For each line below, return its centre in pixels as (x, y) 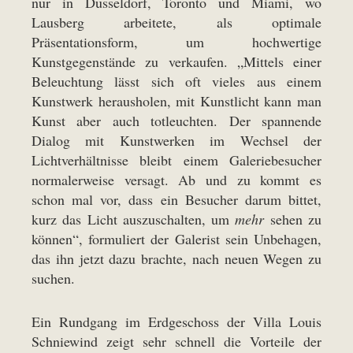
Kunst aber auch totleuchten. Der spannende (176, 121)
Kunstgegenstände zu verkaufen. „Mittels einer (176, 62)
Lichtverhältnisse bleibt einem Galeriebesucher (176, 160)
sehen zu (293, 219)
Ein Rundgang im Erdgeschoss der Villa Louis (176, 322)
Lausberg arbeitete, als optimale (176, 22)
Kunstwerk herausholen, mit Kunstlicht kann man (176, 101)
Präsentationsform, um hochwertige (176, 42)
